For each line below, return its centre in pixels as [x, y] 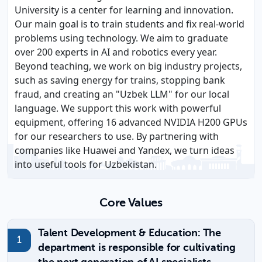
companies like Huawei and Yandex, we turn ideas [125, 150]
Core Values [131, 204]
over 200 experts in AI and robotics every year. [116, 52]
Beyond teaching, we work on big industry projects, [128, 66]
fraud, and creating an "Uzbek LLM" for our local [122, 94]
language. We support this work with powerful [118, 108]
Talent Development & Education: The [130, 233]
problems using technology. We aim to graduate [121, 38]
